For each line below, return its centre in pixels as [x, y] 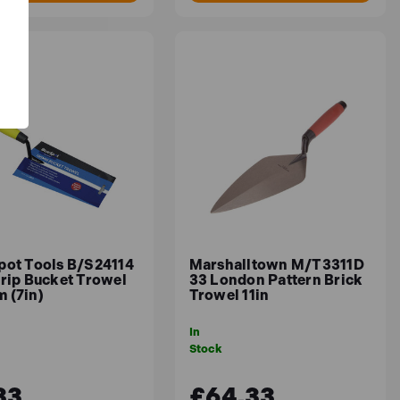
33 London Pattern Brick [276, 279]
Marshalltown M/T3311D [276, 264]
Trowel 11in [229, 295]
